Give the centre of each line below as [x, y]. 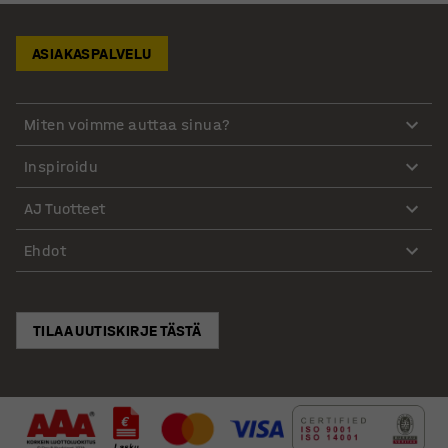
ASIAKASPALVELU [92, 54]
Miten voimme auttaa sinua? [127, 124]
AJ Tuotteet [65, 208]
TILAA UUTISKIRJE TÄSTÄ [117, 331]
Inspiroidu [61, 166]
